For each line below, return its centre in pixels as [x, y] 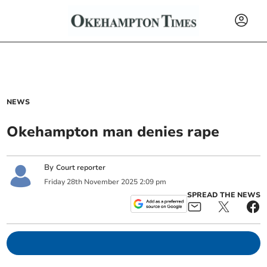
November [102, 181]
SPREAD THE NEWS [223, 195]
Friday [55, 181]
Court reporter [81, 168]
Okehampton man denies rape [113, 132]
